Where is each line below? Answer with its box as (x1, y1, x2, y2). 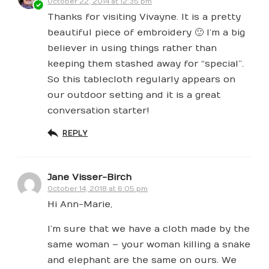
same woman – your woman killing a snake (47, 239, 250, 250)
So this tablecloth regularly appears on (47, 74, 235, 85)
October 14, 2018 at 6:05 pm (47, 185, 148, 193)
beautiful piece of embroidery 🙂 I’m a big (47, 27, 245, 38)
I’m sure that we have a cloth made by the (47, 223, 250, 235)
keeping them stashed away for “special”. (47, 58, 244, 70)
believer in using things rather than (47, 43, 217, 54)
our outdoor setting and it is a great (47, 89, 220, 101)
